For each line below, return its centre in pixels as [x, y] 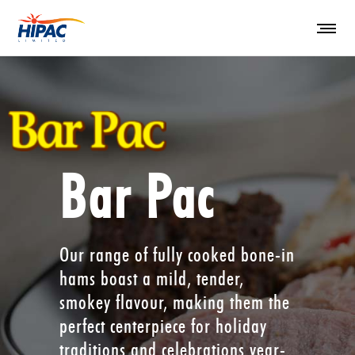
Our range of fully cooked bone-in [177, 254]
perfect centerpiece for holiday [163, 326]
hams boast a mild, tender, [152, 278]
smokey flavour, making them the [175, 302]
